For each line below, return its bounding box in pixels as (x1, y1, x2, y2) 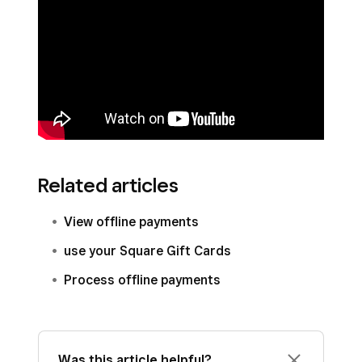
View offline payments (64, 214, 199, 230)
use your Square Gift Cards (64, 243, 231, 259)
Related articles (38, 173, 179, 198)
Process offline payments (64, 272, 221, 288)
